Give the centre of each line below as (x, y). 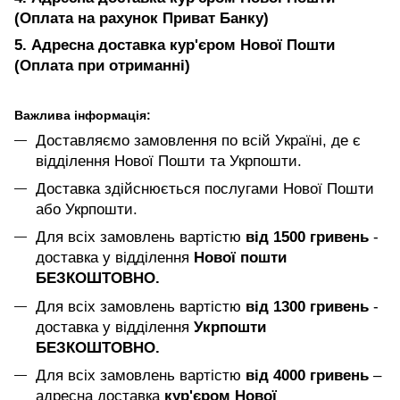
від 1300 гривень (307, 306)
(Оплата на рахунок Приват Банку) (142, 18)
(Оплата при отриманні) (102, 65)
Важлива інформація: (83, 115)
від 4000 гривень (307, 376)
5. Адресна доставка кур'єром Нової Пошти (175, 45)
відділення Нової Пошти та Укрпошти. (169, 161)
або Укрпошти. (87, 209)
